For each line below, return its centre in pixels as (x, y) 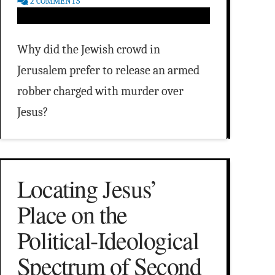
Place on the (72, 214)
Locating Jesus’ (87, 188)
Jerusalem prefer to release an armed (108, 71)
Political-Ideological (108, 240)
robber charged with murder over (100, 91)
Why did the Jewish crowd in (88, 50)
